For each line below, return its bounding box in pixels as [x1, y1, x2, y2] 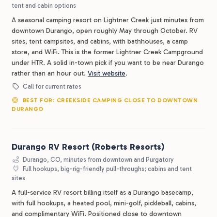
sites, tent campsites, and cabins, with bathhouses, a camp [12, 37, 188, 46]
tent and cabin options [12, 2, 76, 9]
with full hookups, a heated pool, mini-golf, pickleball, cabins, [12, 199, 196, 207]
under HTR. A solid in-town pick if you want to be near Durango [12, 59, 204, 67]
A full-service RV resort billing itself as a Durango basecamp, [12, 188, 193, 197]
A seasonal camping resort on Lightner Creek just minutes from [12, 16, 204, 24]
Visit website [88, 69, 125, 77]
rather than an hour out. [12, 69, 88, 77]
